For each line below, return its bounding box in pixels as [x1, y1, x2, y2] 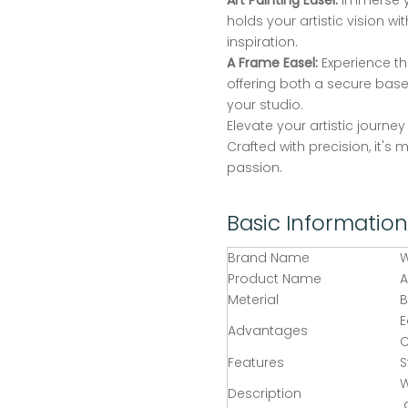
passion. [227, 158, 282, 178]
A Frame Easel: [227, 54, 318, 73]
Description [228, 384, 301, 403]
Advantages [228, 321, 308, 341]
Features [228, 353, 284, 372]
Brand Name [228, 249, 310, 268]
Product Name [228, 270, 321, 289]
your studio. [227, 96, 303, 115]
